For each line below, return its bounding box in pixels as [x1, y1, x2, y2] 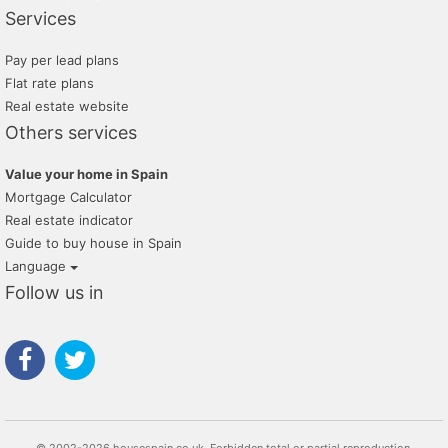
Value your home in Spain [5, 166, 168, 183]
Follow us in [5, 282, 104, 304]
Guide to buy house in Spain [5, 235, 182, 252]
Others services [5, 122, 137, 144]
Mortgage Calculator [5, 189, 132, 206]
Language [5, 258, 70, 275]
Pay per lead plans [5, 52, 119, 69]
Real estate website [5, 98, 129, 115]
